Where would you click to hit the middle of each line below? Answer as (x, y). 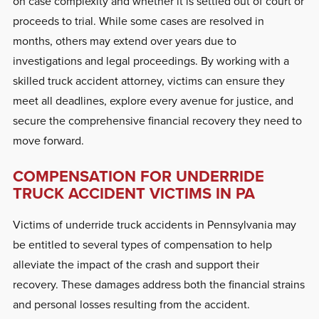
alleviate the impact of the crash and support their (136, 264)
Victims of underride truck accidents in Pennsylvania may (154, 224)
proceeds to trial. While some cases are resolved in (138, 21)
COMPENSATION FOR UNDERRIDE (138, 176)
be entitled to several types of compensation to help (142, 244)
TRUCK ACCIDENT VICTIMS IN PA (134, 193)
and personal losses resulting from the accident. (132, 304)
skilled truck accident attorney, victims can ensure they (148, 80)
